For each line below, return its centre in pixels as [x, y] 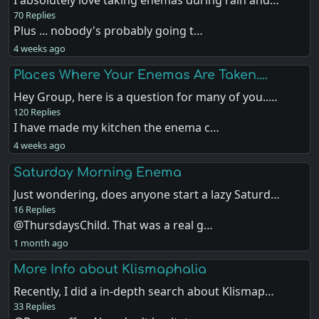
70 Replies [35, 15]
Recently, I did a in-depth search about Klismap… [144, 291]
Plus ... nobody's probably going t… [109, 31]
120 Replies [37, 112]
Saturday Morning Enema [98, 172]
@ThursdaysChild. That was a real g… [114, 225]
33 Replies [35, 306]
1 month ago [41, 242]
